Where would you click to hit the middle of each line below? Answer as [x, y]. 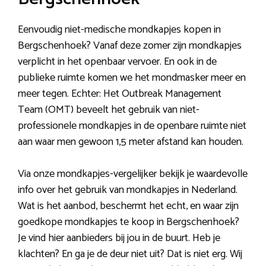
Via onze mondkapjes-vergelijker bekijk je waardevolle [133, 174]
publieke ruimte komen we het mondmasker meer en [132, 78]
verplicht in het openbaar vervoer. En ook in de [117, 62]
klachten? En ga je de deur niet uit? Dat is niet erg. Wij [130, 254]
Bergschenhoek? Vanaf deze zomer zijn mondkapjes [130, 46]
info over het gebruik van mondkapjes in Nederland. [128, 190]
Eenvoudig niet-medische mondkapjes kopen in [119, 30]
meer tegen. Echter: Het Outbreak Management [120, 94]
